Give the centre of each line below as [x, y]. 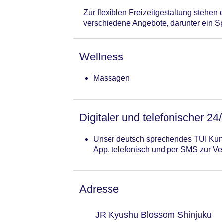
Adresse [99, 189]
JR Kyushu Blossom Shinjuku [153, 214]
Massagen [111, 78]
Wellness [101, 56]
